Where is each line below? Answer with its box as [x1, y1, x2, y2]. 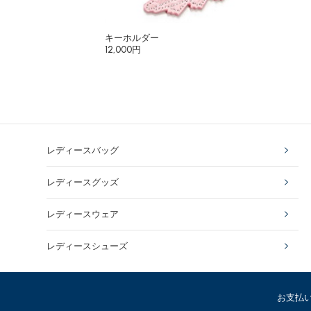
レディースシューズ [47, 241, 128, 251]
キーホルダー [105, 33, 160, 43]
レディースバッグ [47, 145, 119, 155]
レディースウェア [47, 209, 119, 219]
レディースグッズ [47, 177, 119, 187]
